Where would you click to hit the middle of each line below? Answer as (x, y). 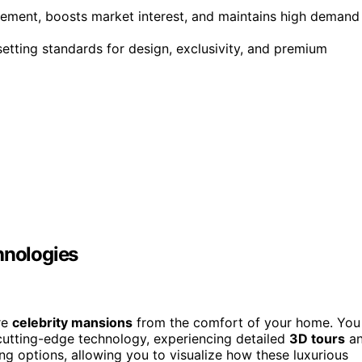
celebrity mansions (72, 323)
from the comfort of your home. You (246, 323)
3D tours (317, 339)
